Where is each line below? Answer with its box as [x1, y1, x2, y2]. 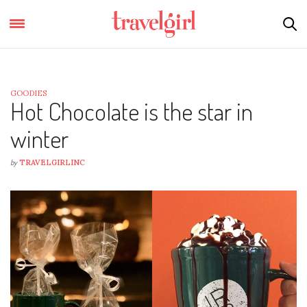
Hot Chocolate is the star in [10, 95, 253, 127]
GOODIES [10, 88, 47, 98]
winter [10, 123, 69, 154]
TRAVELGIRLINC [19, 158, 85, 167]
